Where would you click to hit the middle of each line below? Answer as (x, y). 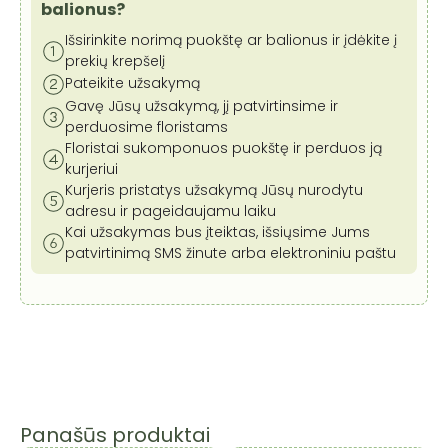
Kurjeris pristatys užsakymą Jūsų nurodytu (214, 189)
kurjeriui (91, 168)
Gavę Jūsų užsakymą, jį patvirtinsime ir (201, 105)
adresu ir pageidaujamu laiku (170, 210)
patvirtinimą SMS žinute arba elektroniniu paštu (230, 252)
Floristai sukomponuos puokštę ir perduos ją (223, 147)
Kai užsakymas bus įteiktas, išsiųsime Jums (217, 231)
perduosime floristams (146, 126)
